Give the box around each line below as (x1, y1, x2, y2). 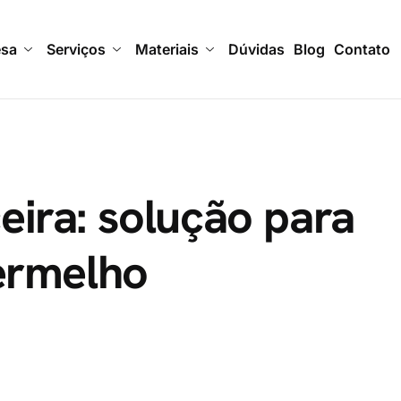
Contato (333, 40, 390, 58)
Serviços (46, 40, 106, 58)
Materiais (134, 40, 199, 58)
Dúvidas (227, 40, 285, 58)
